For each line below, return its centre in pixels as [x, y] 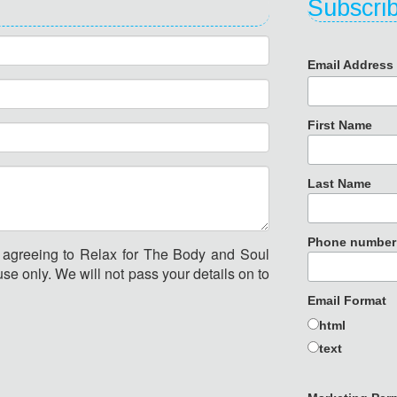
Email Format [347, 301]
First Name [340, 125]
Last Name [340, 184]
